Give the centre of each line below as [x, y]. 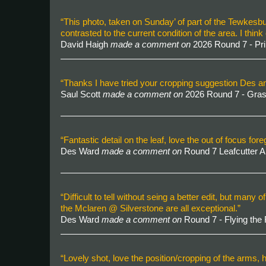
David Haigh [85, 44]
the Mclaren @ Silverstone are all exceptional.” [151, 208]
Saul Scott [82, 94]
